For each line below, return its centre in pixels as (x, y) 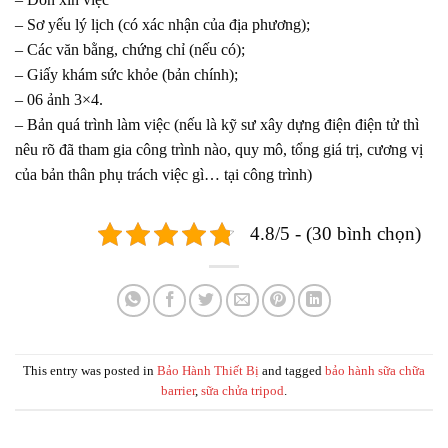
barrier (178, 391)
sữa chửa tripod (242, 391)
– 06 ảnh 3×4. (59, 99)
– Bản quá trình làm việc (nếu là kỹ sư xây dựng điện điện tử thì (217, 124)
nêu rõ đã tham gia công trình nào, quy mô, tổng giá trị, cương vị (219, 149)
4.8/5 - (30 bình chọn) (335, 233)
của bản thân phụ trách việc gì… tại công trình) (163, 174)
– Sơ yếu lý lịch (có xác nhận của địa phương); (162, 24)
